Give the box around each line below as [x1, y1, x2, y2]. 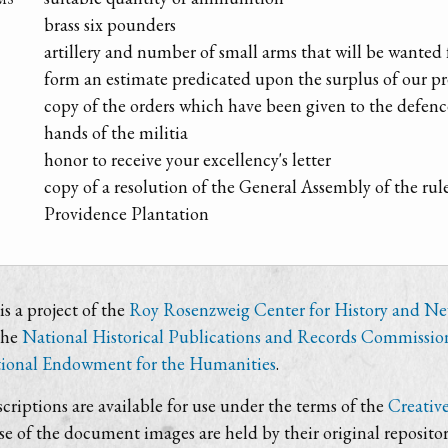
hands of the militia [44, 121, 188, 145]
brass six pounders [44, 13, 176, 37]
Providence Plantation [44, 202, 209, 226]
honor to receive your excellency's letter [44, 148, 331, 172]
